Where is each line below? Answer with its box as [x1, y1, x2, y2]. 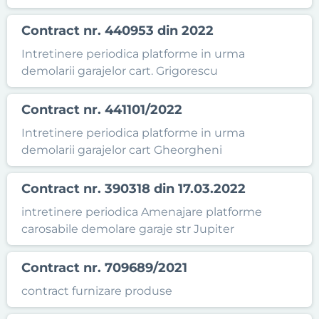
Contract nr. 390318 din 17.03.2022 [21, 181, 246, 197]
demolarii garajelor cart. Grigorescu [21, 64, 218, 78]
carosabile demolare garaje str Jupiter [21, 222, 234, 236]
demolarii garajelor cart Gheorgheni [21, 143, 222, 157]
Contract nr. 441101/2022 [21, 102, 182, 117]
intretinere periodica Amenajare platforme [21, 205, 262, 219]
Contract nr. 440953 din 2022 [21, 23, 214, 38]
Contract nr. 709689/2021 [21, 260, 187, 276]
